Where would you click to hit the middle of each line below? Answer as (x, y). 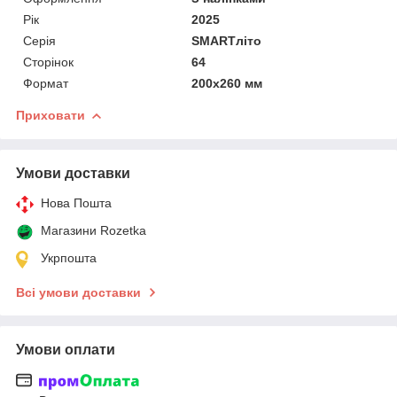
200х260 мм (227, 83)
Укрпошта (69, 257)
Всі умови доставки (78, 292)
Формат (46, 83)
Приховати (51, 115)
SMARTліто (227, 40)
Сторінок (48, 62)
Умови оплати (66, 349)
